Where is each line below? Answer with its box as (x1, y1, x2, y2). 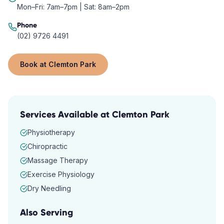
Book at (20, 60, 48, 68)
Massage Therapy (27, 156, 88, 164)
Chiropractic (27, 142, 67, 150)
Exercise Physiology (27, 170, 94, 178)
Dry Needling (27, 184, 71, 192)
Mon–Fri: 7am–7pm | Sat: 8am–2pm (17, 2, 129, 11)
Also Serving (20, 207, 73, 218)
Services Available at (20, 109, 112, 120)
